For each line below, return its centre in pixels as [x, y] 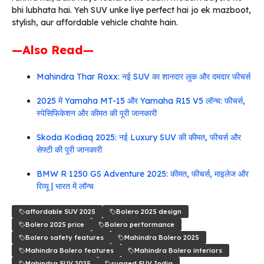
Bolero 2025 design [149, 212]
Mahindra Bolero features [70, 251]
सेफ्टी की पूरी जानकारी [69, 150]
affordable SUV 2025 [60, 212]
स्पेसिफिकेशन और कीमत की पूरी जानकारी [97, 113]
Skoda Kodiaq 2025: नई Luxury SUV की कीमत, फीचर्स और [139, 138]
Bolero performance [140, 225]
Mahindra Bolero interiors [178, 251]
